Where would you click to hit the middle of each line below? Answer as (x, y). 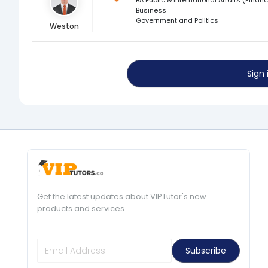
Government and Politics (177, 20)
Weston (64, 26)
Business (151, 10)
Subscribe (206, 251)
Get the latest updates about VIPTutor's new (121, 197)
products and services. (81, 209)
